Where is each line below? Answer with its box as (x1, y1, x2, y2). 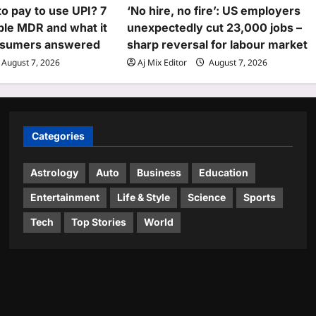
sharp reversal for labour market (127, 37, 308, 51)
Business (137, 166, 182, 179)
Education (199, 166, 249, 179)
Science (188, 191, 226, 204)
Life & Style (117, 191, 171, 204)
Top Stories (71, 216, 127, 229)
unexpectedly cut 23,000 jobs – (127, 20, 303, 35)
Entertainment (30, 191, 100, 204)
